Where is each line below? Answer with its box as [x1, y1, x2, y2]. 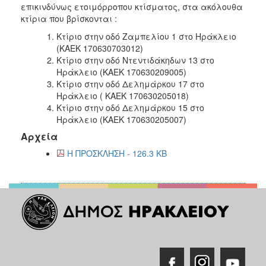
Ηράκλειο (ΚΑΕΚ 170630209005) [56, 65, 186, 78]
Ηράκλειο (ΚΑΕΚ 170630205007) [56, 113, 186, 125]
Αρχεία [21, 129, 58, 143]
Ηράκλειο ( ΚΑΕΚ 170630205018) [56, 89, 189, 102]
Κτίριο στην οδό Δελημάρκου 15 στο [56, 101, 204, 113]
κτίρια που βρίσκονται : [21, 12, 117, 24]
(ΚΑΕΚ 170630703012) [56, 42, 143, 54]
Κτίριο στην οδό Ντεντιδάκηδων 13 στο [56, 53, 214, 66]
